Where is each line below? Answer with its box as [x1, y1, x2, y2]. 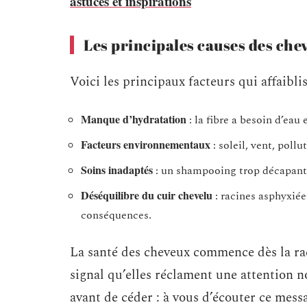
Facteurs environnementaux [81, 136, 210, 152]
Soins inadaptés [81, 162, 153, 177]
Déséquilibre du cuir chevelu [81, 187, 212, 203]
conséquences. [81, 207, 151, 223]
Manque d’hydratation [81, 111, 186, 127]
